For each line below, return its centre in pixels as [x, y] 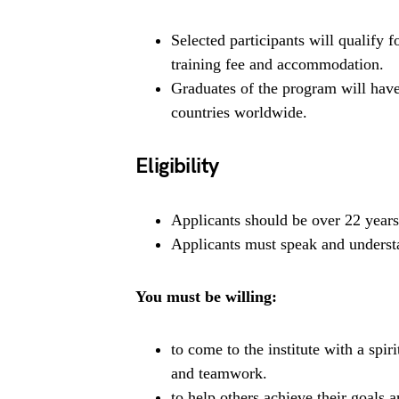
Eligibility [177, 166]
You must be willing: [206, 296]
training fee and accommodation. [277, 64]
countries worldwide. [239, 112]
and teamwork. [219, 373]
